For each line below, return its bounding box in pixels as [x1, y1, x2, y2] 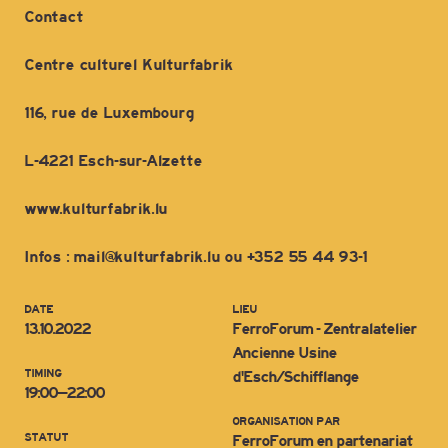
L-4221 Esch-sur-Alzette [24, 152, 202, 171]
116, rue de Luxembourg [24, 104, 194, 123]
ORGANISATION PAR [232, 414, 340, 429]
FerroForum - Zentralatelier [232, 320, 416, 339]
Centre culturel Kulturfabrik [24, 56, 233, 75]
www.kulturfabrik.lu [24, 200, 168, 219]
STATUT [24, 430, 68, 445]
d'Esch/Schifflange [232, 368, 358, 387]
